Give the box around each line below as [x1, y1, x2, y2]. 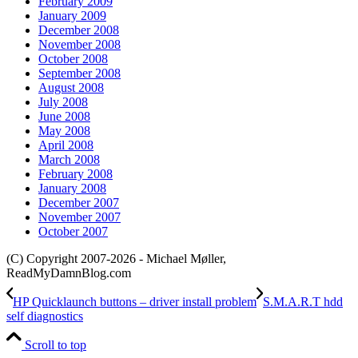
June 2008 [38, 109, 90, 124]
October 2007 [38, 225, 108, 239]
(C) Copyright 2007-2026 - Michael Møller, [6, 252, 226, 266]
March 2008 [38, 153, 100, 167]
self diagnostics [6, 309, 83, 324]
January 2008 [38, 181, 106, 196]
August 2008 [38, 81, 104, 95]
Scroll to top [25, 338, 86, 352]
